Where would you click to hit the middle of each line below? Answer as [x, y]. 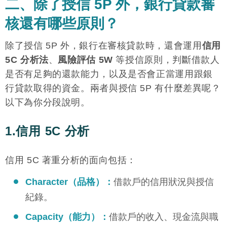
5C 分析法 [27, 60]
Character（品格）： [69, 182]
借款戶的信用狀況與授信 [164, 182]
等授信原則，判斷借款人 [166, 60]
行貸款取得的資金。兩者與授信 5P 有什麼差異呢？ [113, 88]
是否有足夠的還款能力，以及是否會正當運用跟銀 [109, 74]
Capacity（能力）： [67, 217]
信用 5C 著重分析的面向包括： [71, 160]
